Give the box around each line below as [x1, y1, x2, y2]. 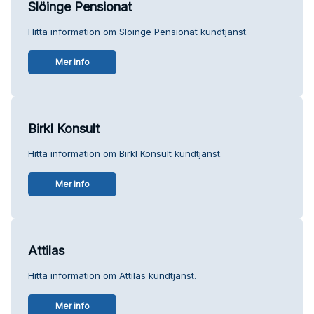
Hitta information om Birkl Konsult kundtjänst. [28, 147, 222, 159]
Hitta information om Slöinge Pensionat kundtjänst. [28, 25, 248, 37]
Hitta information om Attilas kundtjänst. [28, 269, 196, 281]
